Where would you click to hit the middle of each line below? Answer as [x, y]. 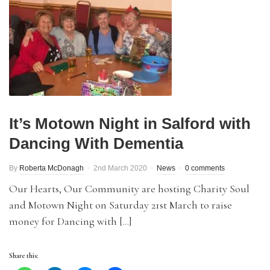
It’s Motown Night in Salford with [130, 124]
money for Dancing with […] [71, 221]
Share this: [24, 256]
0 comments [205, 168]
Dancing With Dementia [96, 143]
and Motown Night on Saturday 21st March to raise [121, 205]
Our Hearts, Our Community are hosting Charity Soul [129, 189]
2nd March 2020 [120, 168]
